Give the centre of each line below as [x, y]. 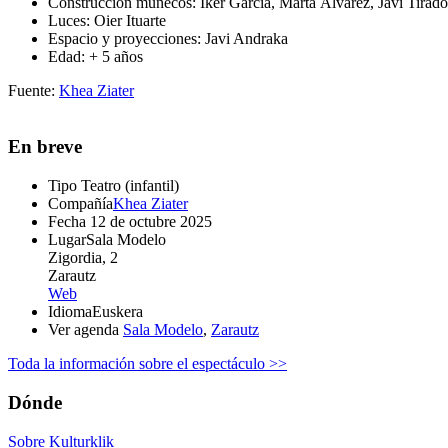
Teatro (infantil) [130, 186]
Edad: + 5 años [95, 56]
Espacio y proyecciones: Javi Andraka [168, 38]
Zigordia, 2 [83, 258]
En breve [45, 147]
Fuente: [33, 90]
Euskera [117, 312]
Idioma [70, 312]
